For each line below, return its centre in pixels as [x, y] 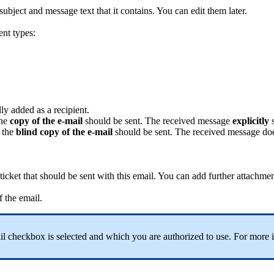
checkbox [27, 237]
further [221, 176]
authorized [183, 237]
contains [136, 11]
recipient [70, 110]
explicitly [251, 121]
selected [72, 237]
